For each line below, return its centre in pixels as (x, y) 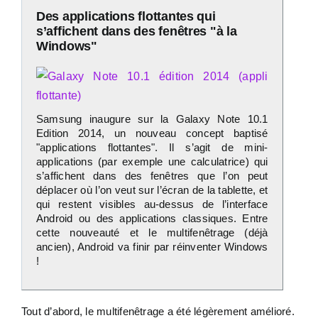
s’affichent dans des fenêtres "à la (137, 31)
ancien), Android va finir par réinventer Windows (152, 247)
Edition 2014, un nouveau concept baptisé (152, 133)
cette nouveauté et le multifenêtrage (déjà (152, 232)
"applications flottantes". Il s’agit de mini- (152, 147)
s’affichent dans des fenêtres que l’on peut (152, 176)
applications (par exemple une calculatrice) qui (152, 161)
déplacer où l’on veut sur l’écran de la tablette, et (152, 190)
